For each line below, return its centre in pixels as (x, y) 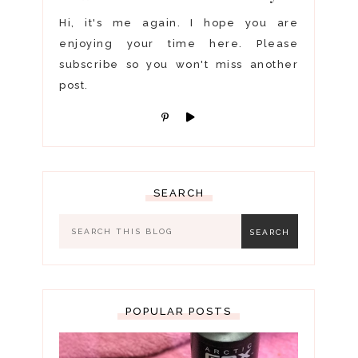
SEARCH (179, 193)
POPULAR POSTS (179, 311)
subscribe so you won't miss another (179, 64)
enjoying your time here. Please (179, 44)
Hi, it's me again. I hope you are (179, 23)
